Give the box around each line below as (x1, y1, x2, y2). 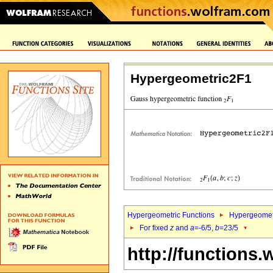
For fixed (140, 224, 170, 232)
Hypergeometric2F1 (130, 71, 252, 86)
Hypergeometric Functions (127, 211, 214, 219)
